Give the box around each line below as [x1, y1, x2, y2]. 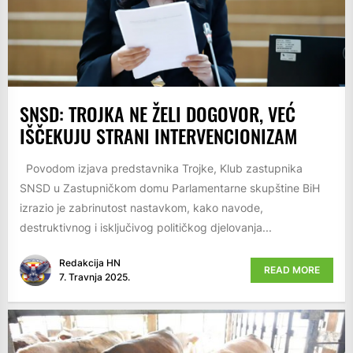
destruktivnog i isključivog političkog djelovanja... [20, 221, 272, 235]
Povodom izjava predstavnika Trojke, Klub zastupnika [20, 162, 303, 176]
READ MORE [264, 263, 320, 276]
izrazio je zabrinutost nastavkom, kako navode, [20, 201, 263, 215]
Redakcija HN [59, 256, 121, 269]
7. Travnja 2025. [59, 270, 130, 283]
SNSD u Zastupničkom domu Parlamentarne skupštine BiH [20, 181, 320, 195]
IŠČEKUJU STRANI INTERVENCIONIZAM [20, 121, 297, 150]
